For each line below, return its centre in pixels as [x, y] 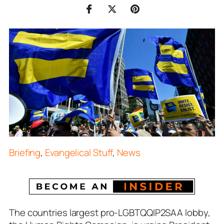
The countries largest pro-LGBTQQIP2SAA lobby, [110, 213]
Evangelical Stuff [79, 153]
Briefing [25, 153]
